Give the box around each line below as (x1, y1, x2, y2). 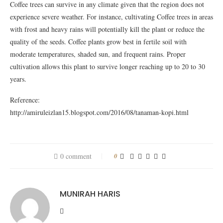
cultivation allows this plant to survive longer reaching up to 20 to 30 (10, 62, 205, 71)
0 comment (60, 151, 92, 161)
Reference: (10, 95, 40, 105)
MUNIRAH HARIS (60, 188, 120, 200)
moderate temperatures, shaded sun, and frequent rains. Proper (10, 49, 186, 59)
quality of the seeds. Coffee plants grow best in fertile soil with (10, 37, 187, 46)
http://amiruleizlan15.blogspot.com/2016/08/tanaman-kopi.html (10, 108, 189, 117)
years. (10, 74, 26, 84)
